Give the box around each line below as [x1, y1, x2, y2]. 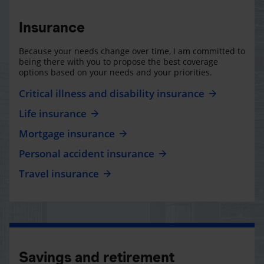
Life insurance [19, 106, 87, 120]
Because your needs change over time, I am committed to [19, 45, 245, 57]
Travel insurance [19, 166, 99, 180]
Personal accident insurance [19, 146, 154, 160]
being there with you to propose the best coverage [19, 55, 218, 67]
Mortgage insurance [19, 126, 115, 140]
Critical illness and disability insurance [19, 86, 204, 100]
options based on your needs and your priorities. [19, 66, 212, 78]
